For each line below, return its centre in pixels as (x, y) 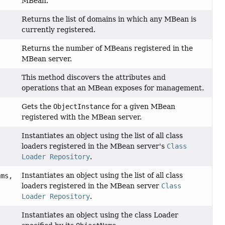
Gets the (38, 107)
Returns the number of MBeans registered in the (107, 48)
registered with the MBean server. (82, 117)
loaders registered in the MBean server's (94, 146)
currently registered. (59, 30)
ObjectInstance (82, 107)
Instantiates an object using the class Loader (100, 215)
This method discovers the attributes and (94, 78)
